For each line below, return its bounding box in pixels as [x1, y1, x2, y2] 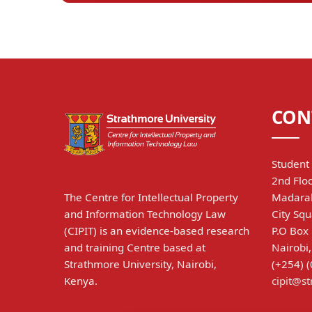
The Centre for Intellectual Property [64, 189, 238, 204]
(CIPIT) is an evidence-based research [64, 223, 249, 237]
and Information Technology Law [64, 206, 226, 221]
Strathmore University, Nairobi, [64, 256, 217, 271]
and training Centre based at [64, 240, 205, 254]
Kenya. [64, 273, 97, 288]
